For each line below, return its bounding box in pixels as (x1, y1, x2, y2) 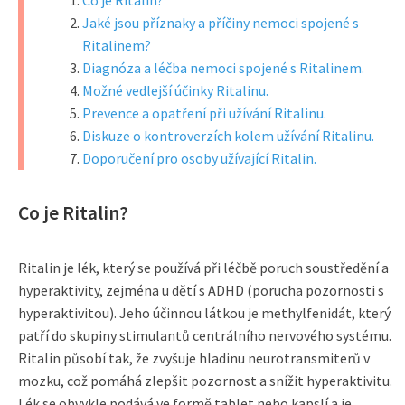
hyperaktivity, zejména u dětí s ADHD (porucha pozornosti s (18, 281, 384, 299)
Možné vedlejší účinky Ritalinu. (82, 81, 268, 99)
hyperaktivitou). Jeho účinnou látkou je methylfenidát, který (18, 304, 391, 322)
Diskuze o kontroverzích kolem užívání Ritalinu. (82, 127, 374, 145)
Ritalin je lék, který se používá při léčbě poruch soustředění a (18, 259, 389, 277)
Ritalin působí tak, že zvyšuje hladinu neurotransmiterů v (18, 349, 370, 367)
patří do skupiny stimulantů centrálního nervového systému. (18, 326, 391, 344)
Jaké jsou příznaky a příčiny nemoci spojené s (82, 14, 359, 32)
